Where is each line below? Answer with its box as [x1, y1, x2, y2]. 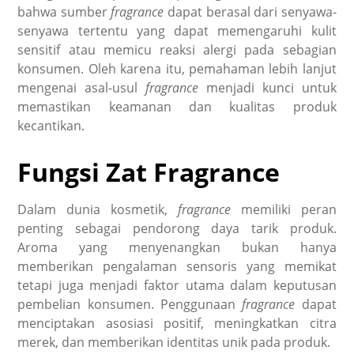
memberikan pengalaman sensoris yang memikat [17, 258, 337, 276]
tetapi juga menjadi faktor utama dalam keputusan [17, 277, 337, 295]
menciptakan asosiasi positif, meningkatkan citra [17, 314, 337, 333]
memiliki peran [240, 201, 337, 219]
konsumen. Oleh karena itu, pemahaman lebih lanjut [17, 60, 337, 78]
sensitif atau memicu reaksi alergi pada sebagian [17, 41, 337, 59]
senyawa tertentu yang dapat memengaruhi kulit [17, 22, 337, 40]
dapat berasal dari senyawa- [168, 3, 337, 21]
